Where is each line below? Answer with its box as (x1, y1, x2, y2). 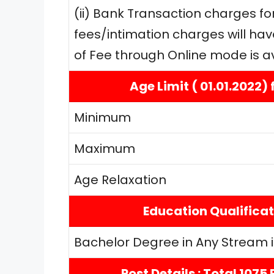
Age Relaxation (74, 171, 166, 188)
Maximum (74, 139, 135, 157)
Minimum (74, 108, 131, 126)
